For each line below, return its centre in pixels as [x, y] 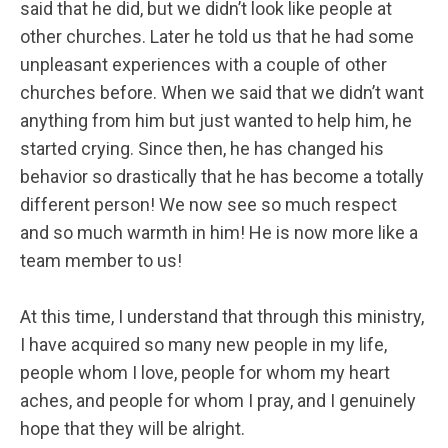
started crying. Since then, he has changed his [202, 149]
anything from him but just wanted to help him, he [216, 121]
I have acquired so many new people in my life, [203, 345]
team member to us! [109, 261]
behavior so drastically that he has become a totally [222, 177]
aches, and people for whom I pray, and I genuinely [218, 401]
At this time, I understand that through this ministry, [222, 317]
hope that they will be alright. [134, 429]
